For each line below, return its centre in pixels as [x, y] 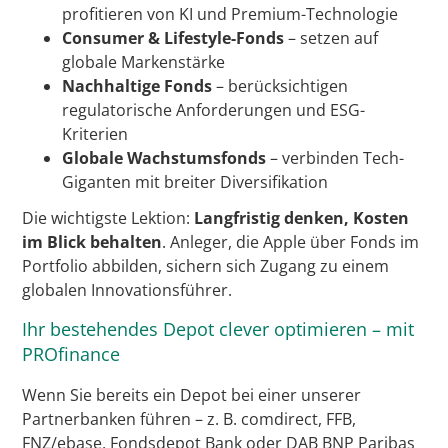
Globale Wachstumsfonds [164, 158]
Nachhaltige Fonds [137, 86]
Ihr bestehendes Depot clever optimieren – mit [218, 328]
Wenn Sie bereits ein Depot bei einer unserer [192, 394]
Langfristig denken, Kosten [302, 218]
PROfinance [71, 353]
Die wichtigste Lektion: [108, 218]
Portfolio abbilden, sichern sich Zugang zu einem [206, 266]
